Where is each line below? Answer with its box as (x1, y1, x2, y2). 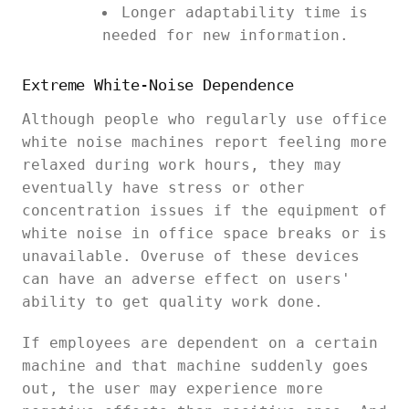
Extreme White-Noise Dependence (22, 76, 294, 94)
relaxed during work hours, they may (22, 156, 341, 173)
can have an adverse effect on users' (22, 270, 351, 288)
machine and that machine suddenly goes (22, 357, 369, 374)
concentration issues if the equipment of (22, 202, 387, 219)
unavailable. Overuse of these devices (22, 247, 360, 265)
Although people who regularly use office (22, 110, 387, 128)
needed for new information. (102, 26, 349, 44)
